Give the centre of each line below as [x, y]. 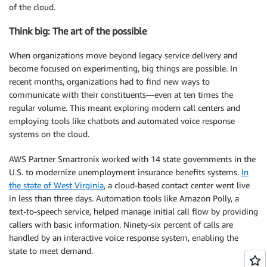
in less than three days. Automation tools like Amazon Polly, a [124, 198]
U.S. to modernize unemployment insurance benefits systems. [125, 172]
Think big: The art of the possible [78, 31]
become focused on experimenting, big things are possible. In [123, 68]
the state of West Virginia [56, 185]
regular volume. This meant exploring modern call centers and [125, 107]
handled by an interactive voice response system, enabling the [124, 237]
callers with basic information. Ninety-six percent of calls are [121, 224]
